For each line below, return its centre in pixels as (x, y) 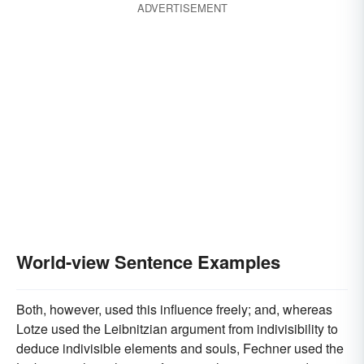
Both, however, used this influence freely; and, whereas (174, 309)
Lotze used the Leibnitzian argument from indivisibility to (177, 329)
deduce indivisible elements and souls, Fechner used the (180, 348)
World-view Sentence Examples (148, 262)
